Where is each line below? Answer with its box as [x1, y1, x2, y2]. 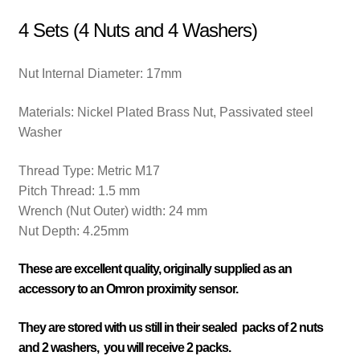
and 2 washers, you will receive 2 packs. [18, 340, 231, 354]
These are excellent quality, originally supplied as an [18, 262, 292, 276]
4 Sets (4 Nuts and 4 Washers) [18, 18, 257, 41]
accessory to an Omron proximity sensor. [18, 282, 238, 297]
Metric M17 [96, 163, 160, 178]
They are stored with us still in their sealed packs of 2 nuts [18, 320, 323, 334]
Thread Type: [18, 163, 97, 178]
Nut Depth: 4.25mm [18, 223, 129, 238]
